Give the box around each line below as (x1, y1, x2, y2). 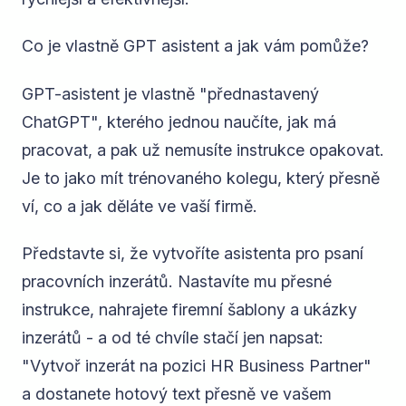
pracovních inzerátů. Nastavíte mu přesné (22, 271, 332, 291)
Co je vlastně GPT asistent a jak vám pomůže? (22, 36, 369, 56)
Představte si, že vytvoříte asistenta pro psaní (22, 243, 363, 263)
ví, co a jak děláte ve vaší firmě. (22, 196, 257, 216)
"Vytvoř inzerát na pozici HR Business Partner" (22, 355, 372, 375)
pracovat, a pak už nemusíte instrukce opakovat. (22, 140, 384, 159)
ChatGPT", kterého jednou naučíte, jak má (22, 111, 336, 131)
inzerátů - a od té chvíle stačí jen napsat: (22, 327, 324, 347)
